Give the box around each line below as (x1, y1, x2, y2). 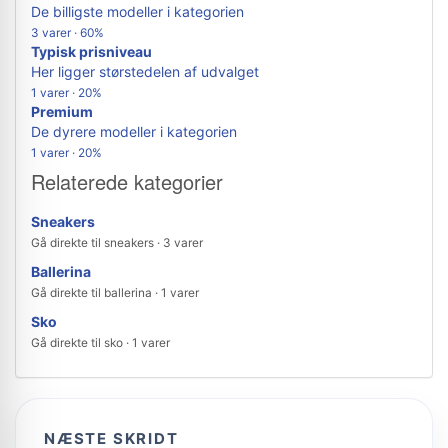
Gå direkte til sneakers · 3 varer (31, 235, 203, 250)
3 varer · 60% (31, 25, 104, 40)
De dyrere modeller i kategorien (31, 123, 237, 140)
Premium (31, 103, 93, 120)
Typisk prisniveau (31, 43, 152, 60)
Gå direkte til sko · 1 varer (31, 335, 170, 350)
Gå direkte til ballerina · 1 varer (31, 285, 199, 300)
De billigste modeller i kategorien (31, 3, 244, 20)
